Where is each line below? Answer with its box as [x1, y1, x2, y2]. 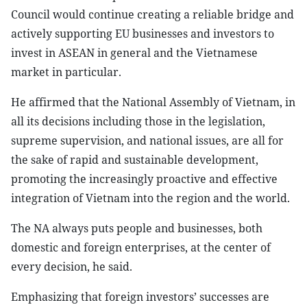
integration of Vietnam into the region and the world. [11, 191, 290, 206]
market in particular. [11, 64, 121, 79]
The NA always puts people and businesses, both [11, 221, 262, 236]
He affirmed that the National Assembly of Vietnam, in [11, 95, 295, 110]
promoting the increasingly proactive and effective [11, 171, 278, 186]
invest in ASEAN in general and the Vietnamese [11, 45, 258, 60]
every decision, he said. [11, 259, 132, 274]
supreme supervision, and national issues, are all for [11, 133, 284, 148]
